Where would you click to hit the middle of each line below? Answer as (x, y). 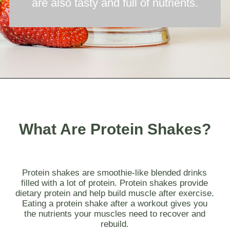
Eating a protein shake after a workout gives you (114, 203)
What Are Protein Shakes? (115, 129)
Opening (43, 93)
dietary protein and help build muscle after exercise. (114, 193)
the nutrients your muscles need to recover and (114, 213)
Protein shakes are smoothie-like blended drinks (115, 172)
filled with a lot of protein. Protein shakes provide (115, 183)
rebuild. (114, 224)
